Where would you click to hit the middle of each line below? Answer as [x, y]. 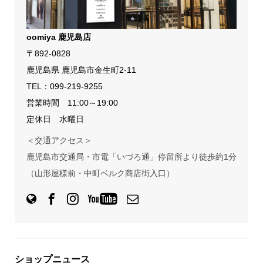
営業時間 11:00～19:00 [72, 102]
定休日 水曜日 [55, 119]
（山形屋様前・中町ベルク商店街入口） [100, 173]
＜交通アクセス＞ [59, 140]
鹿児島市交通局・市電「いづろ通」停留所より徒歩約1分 [131, 156]
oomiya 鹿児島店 [58, 37]
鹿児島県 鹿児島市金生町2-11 [81, 70]
